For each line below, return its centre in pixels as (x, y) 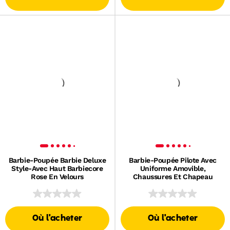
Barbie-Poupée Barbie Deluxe (57, 160)
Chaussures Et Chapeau (173, 177)
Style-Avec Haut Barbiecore (57, 168)
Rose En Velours (57, 177)
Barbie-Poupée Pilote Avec (173, 160)
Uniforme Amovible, (173, 168)
